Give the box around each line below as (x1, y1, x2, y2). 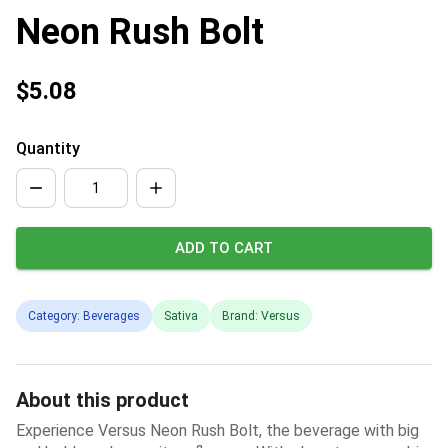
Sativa (164, 308, 198, 323)
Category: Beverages (28, 308, 140, 323)
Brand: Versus (222, 308, 300, 323)
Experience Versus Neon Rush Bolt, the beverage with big (16, 420, 419, 440)
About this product (16, 387, 189, 412)
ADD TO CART (175, 238, 273, 257)
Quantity (16, 138, 80, 158)
